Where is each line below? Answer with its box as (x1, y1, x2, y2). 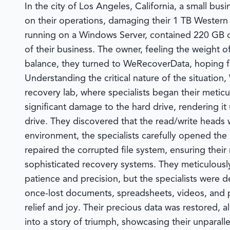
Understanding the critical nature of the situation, (25, 74, 229, 83)
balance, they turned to (25, 60, 123, 69)
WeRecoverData (123, 60, 189, 69)
